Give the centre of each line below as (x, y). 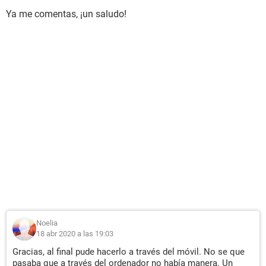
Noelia (47, 223)
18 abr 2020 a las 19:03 (75, 234)
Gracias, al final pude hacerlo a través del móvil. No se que (129, 252)
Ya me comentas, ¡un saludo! (66, 14)
